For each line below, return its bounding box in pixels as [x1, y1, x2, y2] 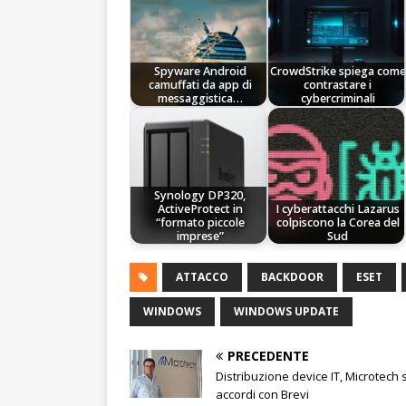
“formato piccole [155, 214, 245, 230]
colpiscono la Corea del [275, 214, 400, 230]
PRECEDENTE [227, 347, 309, 365]
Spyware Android [153, 63, 246, 79]
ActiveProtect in [157, 200, 243, 217]
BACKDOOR [261, 269, 324, 285]
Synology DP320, [154, 187, 246, 203]
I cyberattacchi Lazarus [275, 200, 401, 217]
